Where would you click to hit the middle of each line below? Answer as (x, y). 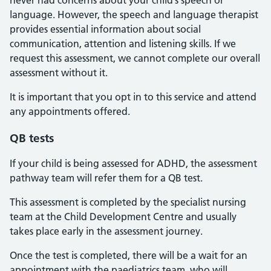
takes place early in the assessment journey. (106, 231)
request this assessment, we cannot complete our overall (135, 58)
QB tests (32, 138)
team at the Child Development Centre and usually (123, 217)
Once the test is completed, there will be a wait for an (129, 255)
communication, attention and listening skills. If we (123, 44)
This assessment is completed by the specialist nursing (128, 202)
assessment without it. (59, 73)
